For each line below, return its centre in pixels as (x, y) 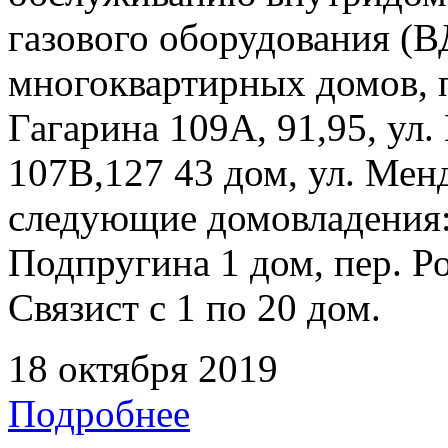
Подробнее (99, 413)
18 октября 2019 (143, 368)
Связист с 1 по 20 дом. (194, 307)
